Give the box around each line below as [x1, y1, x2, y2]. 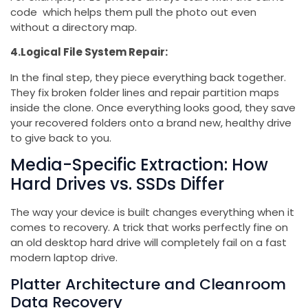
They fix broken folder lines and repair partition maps [10, 85, 279, 100]
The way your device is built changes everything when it [10, 205, 294, 220]
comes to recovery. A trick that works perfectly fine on [10, 220, 288, 235]
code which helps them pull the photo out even [10, 5, 256, 20]
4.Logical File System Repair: [10, 45, 168, 60]
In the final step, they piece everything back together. [10, 69, 286, 85]
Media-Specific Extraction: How [10, 153, 268, 177]
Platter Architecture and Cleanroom [10, 273, 286, 295]
